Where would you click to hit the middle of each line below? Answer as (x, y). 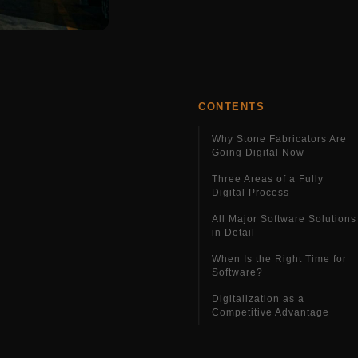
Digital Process (251, 193)
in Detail (234, 232)
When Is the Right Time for (280, 259)
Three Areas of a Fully (268, 179)
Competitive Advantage (271, 312)
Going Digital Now (259, 153)
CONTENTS (231, 107)
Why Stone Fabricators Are (280, 139)
